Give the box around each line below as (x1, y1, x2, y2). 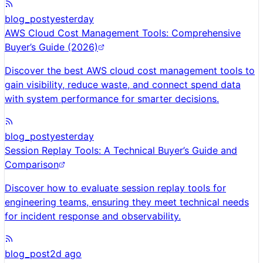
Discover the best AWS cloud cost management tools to (5, 65, 255, 77)
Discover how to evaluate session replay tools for (5, 182, 226, 194)
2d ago (50, 248, 82, 260)
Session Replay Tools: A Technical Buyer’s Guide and (5, 144, 237, 157)
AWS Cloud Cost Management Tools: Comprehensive (5, 27, 241, 39)
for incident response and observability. (5, 210, 181, 222)
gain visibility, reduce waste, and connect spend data (5, 79, 241, 91)
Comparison (5, 159, 59, 171)
